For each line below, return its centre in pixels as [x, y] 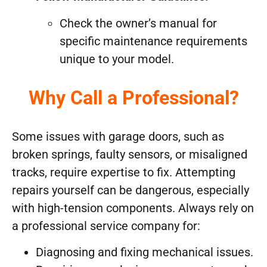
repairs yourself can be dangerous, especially [131, 190]
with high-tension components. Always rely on [133, 208]
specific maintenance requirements [153, 41]
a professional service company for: [106, 226]
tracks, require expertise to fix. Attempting [124, 172]
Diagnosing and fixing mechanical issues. [145, 252]
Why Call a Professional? [133, 97]
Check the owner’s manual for [138, 23]
